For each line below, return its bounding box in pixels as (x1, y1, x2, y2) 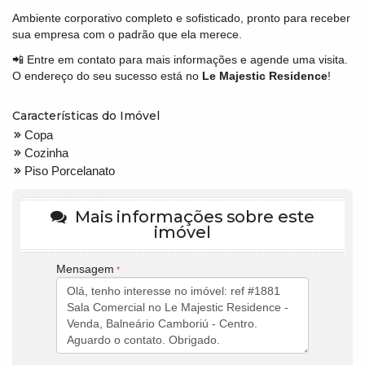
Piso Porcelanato (24, 164, 115, 178)
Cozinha (24, 146, 68, 161)
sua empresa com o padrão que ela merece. (12, 28, 242, 42)
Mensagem (56, 262, 114, 276)
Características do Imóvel (12, 108, 160, 124)
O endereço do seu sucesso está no (12, 68, 202, 82)
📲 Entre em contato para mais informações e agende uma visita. (12, 52, 348, 66)
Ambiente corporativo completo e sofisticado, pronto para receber (12, 11, 350, 25)
